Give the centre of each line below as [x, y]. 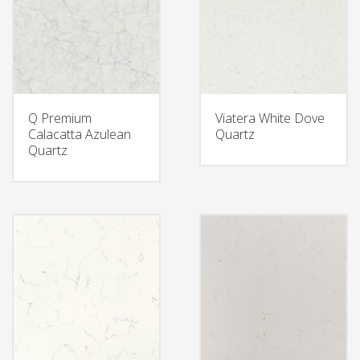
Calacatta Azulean [80, 135]
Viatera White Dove [270, 119]
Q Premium [60, 119]
